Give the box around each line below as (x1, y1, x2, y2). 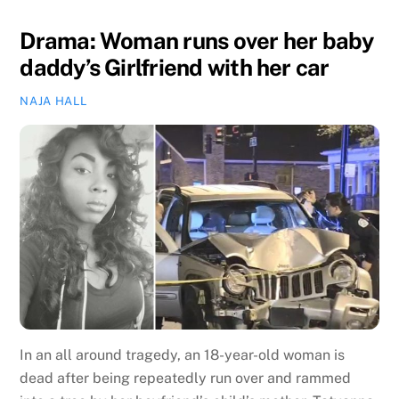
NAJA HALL (20, 94, 87, 109)
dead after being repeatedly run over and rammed (20, 370, 352, 387)
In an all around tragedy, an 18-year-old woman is (20, 346, 346, 364)
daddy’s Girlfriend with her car (20, 54, 330, 82)
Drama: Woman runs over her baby (20, 28, 374, 55)
